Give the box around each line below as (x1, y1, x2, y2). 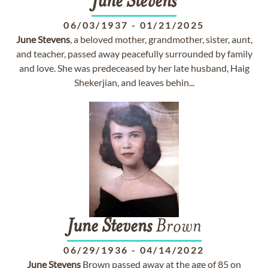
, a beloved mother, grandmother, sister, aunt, (69, 33, 252, 45)
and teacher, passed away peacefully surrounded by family (16, 48, 252, 59)
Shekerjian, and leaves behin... (74, 77, 194, 88)
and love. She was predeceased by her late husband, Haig (19, 62, 249, 74)
